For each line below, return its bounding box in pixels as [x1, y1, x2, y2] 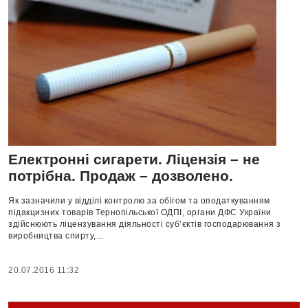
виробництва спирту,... [8, 230, 103, 241]
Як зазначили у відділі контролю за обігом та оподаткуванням [8, 195, 270, 206]
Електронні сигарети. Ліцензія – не [8, 151, 260, 167]
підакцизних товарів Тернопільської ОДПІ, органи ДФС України [8, 207, 272, 217]
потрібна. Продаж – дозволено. [8, 167, 233, 184]
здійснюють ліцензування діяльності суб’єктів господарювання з [8, 219, 281, 229]
